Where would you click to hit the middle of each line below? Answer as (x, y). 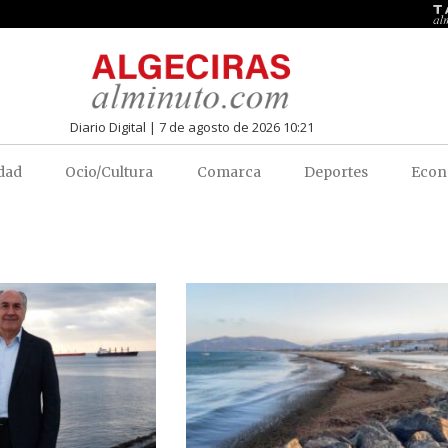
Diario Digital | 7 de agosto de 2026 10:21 (191, 126)
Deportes (336, 171)
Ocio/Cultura (109, 171)
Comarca (228, 171)
